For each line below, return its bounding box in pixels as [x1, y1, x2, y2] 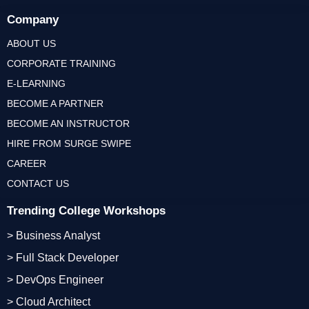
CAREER [7, 157, 46, 169]
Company [7, 12, 59, 26]
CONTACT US [7, 177, 69, 189]
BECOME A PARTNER [7, 97, 103, 109]
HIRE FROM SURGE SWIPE [7, 137, 131, 149]
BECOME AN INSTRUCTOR [7, 117, 130, 129]
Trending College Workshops [7, 203, 166, 217]
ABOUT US [7, 37, 56, 49]
